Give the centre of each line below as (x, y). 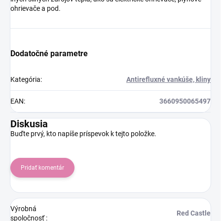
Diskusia (29, 124)
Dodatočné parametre (49, 54)
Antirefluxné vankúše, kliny (168, 80)
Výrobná (23, 209)
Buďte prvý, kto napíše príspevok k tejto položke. (83, 134)
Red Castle (194, 213)
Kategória (25, 80)
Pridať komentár (42, 168)
